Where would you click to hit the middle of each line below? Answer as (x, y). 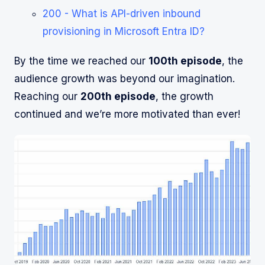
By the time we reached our (81, 61)
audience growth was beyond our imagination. (125, 78)
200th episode (118, 96)
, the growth (185, 96)
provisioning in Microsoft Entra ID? (124, 31)
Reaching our (47, 96)
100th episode (185, 61)
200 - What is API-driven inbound (122, 13)
